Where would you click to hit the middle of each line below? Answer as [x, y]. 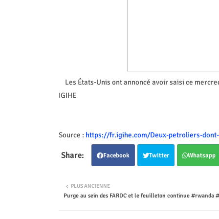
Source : [72, 135]
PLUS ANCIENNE [90, 186]
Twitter [159, 155]
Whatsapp [201, 155]
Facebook [116, 155]
